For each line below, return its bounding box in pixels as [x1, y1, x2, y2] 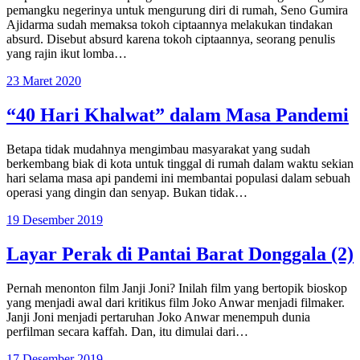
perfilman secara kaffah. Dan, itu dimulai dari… [6, 324, 248, 338]
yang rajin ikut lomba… [6, 47, 127, 61]
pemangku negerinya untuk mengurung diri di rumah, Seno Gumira [6, 3, 348, 18]
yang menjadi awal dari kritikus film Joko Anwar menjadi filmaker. [6, 295, 345, 309]
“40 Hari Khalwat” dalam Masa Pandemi [6, 104, 349, 126]
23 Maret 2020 [6, 74, 81, 88]
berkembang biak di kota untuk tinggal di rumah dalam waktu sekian [6, 157, 354, 171]
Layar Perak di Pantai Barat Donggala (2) [6, 243, 354, 264]
